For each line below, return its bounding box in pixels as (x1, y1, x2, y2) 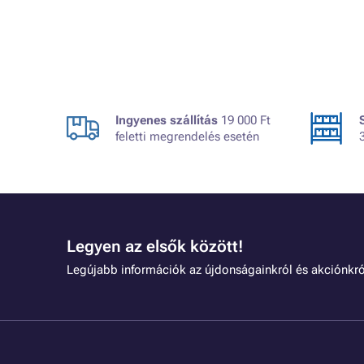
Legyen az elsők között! (67, 236, 244, 256)
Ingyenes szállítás (115, 113, 218, 128)
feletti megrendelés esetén (115, 129, 259, 144)
